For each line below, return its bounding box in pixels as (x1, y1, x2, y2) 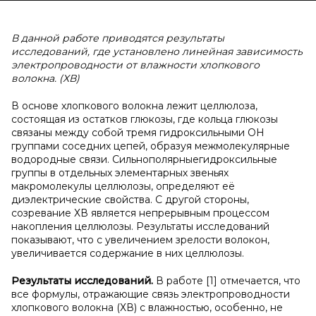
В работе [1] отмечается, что (156, 274, 300, 287)
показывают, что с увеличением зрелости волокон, (11, 233, 269, 246)
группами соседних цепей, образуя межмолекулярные (11, 140, 290, 152)
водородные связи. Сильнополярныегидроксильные (11, 153, 277, 166)
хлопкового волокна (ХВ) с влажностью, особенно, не (11, 301, 283, 314)
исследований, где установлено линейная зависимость (11, 45, 303, 58)
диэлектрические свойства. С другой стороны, (11, 193, 249, 206)
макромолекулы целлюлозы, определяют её (11, 180, 235, 193)
